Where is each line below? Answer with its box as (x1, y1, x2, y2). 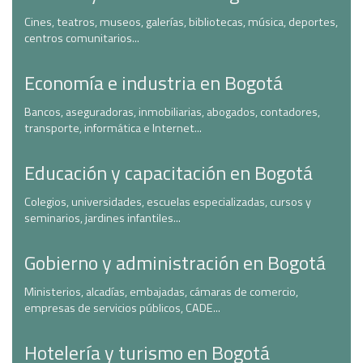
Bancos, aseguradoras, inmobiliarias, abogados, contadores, (24, 103, 320, 121)
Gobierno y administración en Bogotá (24, 248, 326, 277)
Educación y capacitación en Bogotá (24, 158, 313, 187)
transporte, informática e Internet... (24, 119, 202, 137)
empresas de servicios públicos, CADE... (24, 299, 220, 317)
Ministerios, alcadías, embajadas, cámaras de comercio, (24, 283, 298, 301)
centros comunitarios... (24, 29, 139, 47)
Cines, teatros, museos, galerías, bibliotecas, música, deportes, (24, 13, 338, 31)
